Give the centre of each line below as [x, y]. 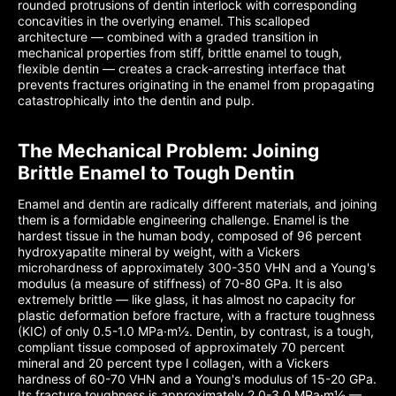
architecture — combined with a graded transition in [168, 37]
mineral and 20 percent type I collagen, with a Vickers [173, 363]
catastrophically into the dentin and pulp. [136, 100]
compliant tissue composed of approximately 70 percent [181, 347]
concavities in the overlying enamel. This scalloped [164, 21]
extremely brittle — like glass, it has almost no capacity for [187, 299]
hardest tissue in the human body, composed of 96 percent [190, 236]
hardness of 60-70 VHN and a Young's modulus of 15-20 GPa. [197, 379]
